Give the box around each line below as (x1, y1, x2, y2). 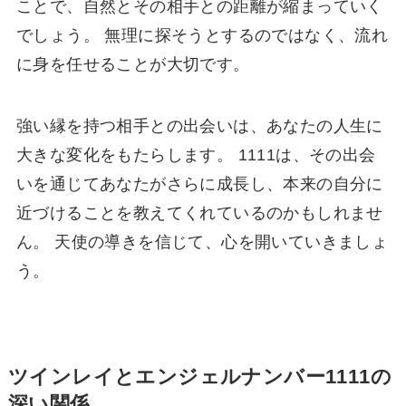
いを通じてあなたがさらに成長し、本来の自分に (15, 174, 383, 193)
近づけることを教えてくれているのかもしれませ (15, 203, 383, 222)
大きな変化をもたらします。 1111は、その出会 (15, 145, 376, 164)
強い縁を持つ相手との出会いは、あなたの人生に (15, 116, 383, 135)
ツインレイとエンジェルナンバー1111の (7, 365, 392, 388)
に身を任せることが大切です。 (15, 55, 250, 74)
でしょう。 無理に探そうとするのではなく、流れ (15, 26, 389, 45)
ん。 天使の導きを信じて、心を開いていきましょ (15, 232, 389, 251)
